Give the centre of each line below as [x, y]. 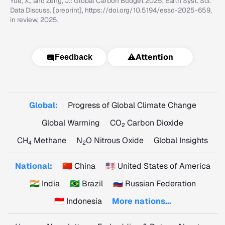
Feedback [73, 57]
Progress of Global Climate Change [132, 105]
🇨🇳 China [79, 166]
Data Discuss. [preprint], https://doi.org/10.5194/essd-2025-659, [111, 10]
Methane [49, 140]
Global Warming [71, 123]
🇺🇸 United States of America [158, 166]
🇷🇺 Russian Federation [154, 184]
